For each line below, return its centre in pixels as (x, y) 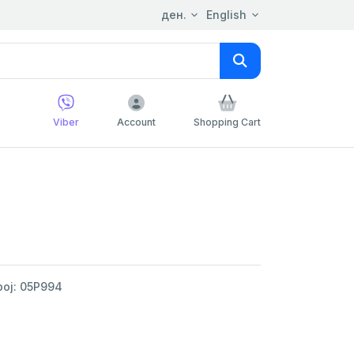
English (227, 15)
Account (136, 122)
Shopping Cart (227, 122)
